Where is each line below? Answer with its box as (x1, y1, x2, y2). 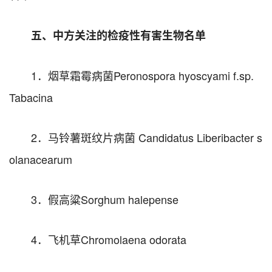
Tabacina (9, 89, 53, 105)
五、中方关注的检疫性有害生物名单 (31, 27, 206, 43)
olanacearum (9, 151, 72, 167)
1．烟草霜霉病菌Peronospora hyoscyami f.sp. (31, 67, 254, 83)
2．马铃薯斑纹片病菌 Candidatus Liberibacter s (31, 129, 262, 145)
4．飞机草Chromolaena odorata (31, 231, 186, 247)
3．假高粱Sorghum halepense (31, 191, 178, 207)
